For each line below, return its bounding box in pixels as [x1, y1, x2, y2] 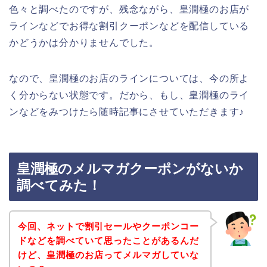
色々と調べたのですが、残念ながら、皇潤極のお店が [9, 4, 250, 14]
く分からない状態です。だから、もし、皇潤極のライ [9, 89, 250, 100]
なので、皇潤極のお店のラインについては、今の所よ [9, 73, 250, 83]
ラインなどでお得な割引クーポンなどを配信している [9, 20, 250, 31]
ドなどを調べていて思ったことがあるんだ [17, 235, 199, 246]
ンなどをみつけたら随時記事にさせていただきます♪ [9, 106, 245, 117]
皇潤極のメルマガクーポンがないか [17, 161, 243, 177]
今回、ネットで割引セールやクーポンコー [17, 221, 199, 231]
